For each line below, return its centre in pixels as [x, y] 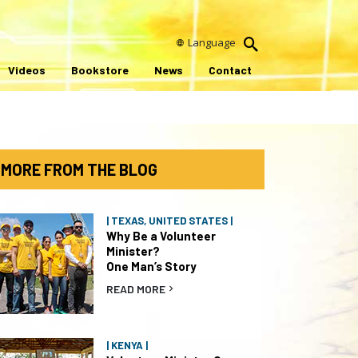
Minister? [133, 251]
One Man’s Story [151, 266]
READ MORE [136, 289]
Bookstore [100, 70]
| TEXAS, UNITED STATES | [169, 221]
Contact [230, 70]
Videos [27, 70]
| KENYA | [127, 345]
